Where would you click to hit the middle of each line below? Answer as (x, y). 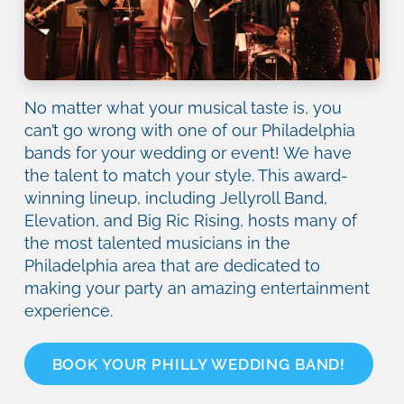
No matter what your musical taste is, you (183, 107)
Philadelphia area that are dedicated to (172, 265)
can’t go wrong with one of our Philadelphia (190, 130)
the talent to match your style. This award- (186, 175)
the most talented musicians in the (157, 243)
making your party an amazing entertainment (197, 288)
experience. (69, 310)
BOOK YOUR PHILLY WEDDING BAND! (199, 364)
